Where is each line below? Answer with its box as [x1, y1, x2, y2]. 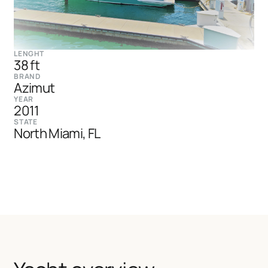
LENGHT [14, 48, 44, 59]
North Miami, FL [14, 124, 100, 143]
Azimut [14, 78, 55, 98]
